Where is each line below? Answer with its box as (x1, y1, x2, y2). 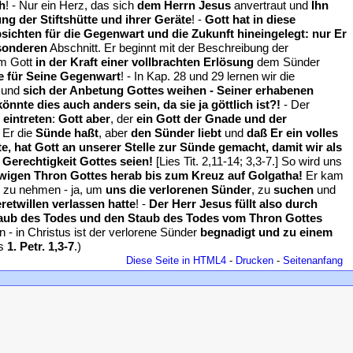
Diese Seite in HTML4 (126, 255, 226, 266)
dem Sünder (254, 55, 320, 69)
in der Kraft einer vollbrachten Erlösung (35, 55, 254, 69)
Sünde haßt (35, 126, 98, 139)
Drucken (236, 255, 273, 266)
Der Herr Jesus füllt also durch (149, 197, 318, 210)
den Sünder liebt (131, 126, 221, 139)
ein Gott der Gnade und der (136, 112, 287, 125)
